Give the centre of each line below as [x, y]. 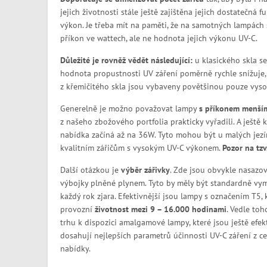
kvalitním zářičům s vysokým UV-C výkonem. [141, 148]
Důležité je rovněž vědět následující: [126, 60]
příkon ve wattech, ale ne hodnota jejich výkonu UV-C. [159, 38]
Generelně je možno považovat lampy [129, 108]
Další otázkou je [90, 170]
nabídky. [75, 249]
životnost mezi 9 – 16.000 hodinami [160, 209]
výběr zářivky [145, 170]
